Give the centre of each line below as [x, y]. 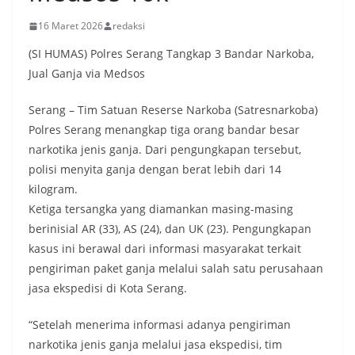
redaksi [129, 26]
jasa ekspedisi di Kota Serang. [108, 288]
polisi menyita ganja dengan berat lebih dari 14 [155, 169]
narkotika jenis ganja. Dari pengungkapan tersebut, [165, 149]
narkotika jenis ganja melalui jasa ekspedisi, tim [155, 344]
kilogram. [53, 189]
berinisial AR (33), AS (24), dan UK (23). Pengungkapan [170, 229]
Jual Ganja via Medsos [87, 73]
